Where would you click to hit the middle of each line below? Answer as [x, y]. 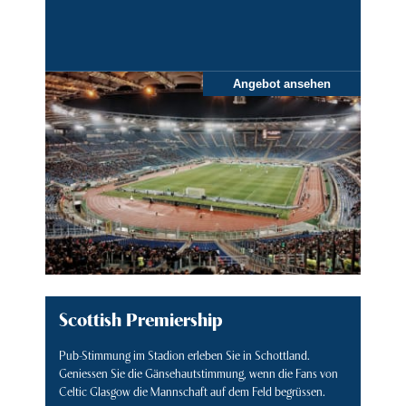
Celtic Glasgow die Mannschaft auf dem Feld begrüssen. [192, 390]
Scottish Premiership [141, 318]
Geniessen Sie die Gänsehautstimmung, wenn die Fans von [198, 372]
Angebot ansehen [282, 84]
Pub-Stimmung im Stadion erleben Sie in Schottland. [184, 354]
